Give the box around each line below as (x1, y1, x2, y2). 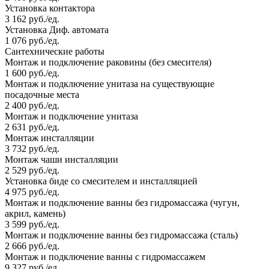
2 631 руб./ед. (5, 122, 59, 133)
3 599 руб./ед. (5, 219, 59, 230)
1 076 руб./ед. (5, 35, 59, 46)
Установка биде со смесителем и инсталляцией (5, 176, 198, 187)
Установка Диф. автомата (5, 25, 109, 35)
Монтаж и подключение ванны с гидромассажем (5, 252, 205, 262)
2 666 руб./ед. (5, 241, 59, 252)
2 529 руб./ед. (5, 165, 59, 176)
